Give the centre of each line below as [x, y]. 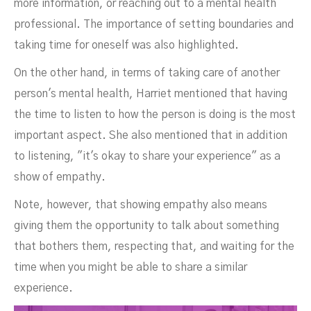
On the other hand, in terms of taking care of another [147, 73]
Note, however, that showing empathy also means [141, 205]
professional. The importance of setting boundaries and [154, 24]
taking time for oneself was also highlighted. [126, 45]
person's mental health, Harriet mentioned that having [151, 94]
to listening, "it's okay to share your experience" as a [147, 156]
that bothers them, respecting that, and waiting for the [154, 246]
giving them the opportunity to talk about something [146, 226]
